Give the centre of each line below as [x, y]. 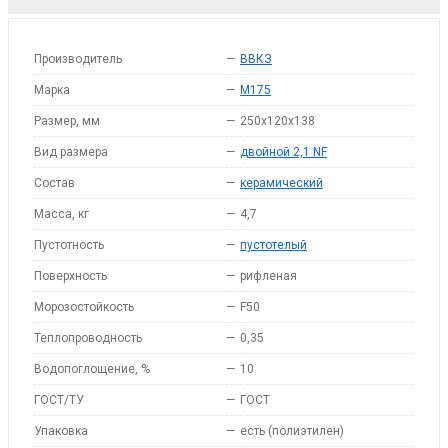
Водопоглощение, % [92, 369]
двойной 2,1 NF [283, 152]
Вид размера [71, 152]
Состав [54, 183]
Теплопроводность [88, 338]
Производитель [78, 59]
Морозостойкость [84, 307]
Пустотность [69, 245]
